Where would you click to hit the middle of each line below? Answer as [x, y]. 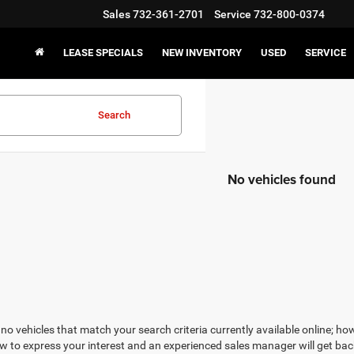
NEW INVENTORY [202, 53]
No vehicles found [282, 179]
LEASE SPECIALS [103, 53]
